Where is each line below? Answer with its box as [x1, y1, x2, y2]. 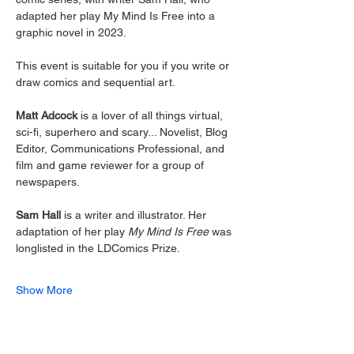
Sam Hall [16, 209, 61, 221]
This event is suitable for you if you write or [16, 59, 232, 72]
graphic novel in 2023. [16, 26, 129, 39]
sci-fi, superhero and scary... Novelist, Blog [16, 126, 231, 138]
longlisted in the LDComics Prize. [16, 242, 183, 254]
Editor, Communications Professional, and [16, 142, 228, 155]
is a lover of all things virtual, [77, 109, 226, 122]
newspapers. [16, 175, 82, 188]
